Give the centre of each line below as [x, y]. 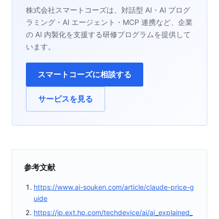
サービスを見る [66, 99]
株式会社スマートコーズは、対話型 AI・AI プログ [108, 10]
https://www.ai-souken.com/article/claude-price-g [114, 187]
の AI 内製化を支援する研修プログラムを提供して [108, 34]
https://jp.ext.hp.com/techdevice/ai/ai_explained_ [113, 212]
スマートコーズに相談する [85, 74]
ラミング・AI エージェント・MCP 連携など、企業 [109, 22]
